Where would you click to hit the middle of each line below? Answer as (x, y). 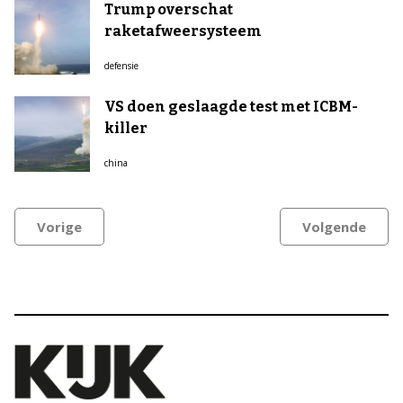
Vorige (59, 227)
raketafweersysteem (183, 31)
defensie (121, 66)
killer (126, 128)
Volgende (334, 227)
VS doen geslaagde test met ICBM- (231, 107)
